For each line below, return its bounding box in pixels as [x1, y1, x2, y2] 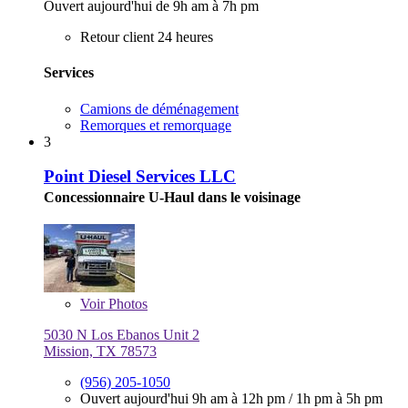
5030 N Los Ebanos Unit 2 [44, 327, 199, 343]
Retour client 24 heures [80, 29, 213, 46]
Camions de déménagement [80, 100, 239, 117]
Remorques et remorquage [80, 117, 231, 133]
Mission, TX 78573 [44, 343, 157, 360]
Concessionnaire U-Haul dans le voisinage [44, 189, 301, 206]
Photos [105, 296, 148, 312]
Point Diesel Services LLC [44, 167, 236, 187]
